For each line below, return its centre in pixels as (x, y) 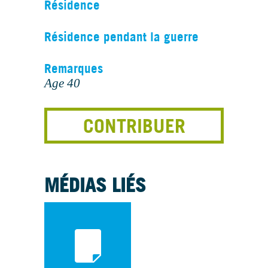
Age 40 (62, 83)
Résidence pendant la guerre (121, 37)
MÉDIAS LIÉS (95, 185)
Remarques (74, 68)
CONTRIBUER (134, 126)
